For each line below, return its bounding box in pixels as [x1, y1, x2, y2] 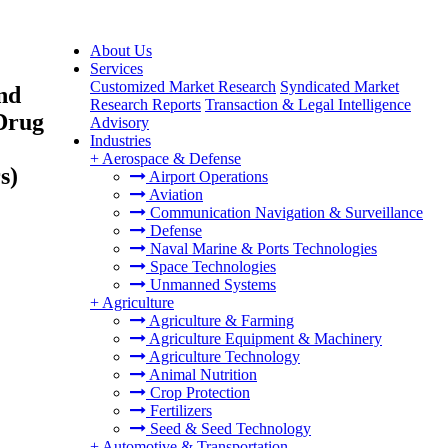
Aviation [146, 186, 203, 203]
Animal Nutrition [146, 366, 257, 383]
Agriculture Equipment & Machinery [146, 330, 382, 347]
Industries [90, 132, 151, 149]
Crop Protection [146, 384, 250, 401]
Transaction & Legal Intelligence [205, 96, 411, 113]
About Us [90, 42, 152, 59]
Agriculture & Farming [146, 312, 294, 329]
